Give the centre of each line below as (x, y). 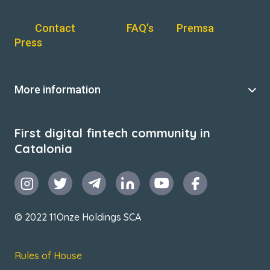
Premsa (195, 28)
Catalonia (43, 149)
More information (58, 89)
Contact (55, 28)
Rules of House (48, 256)
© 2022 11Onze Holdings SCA (78, 217)
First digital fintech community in (112, 133)
